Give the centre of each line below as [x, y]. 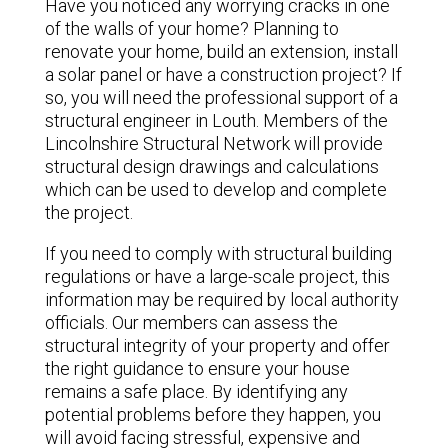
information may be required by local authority [221, 299]
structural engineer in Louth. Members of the [216, 120]
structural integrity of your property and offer [217, 345]
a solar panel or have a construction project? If [223, 74]
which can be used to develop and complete [215, 189]
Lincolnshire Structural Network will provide [213, 143]
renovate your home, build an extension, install [221, 51]
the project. [88, 212]
